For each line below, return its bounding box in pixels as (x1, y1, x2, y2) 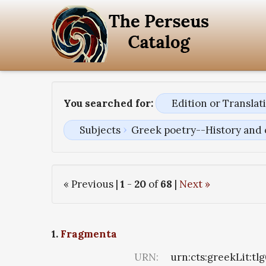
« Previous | (64, 178, 121, 191)
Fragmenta (61, 227, 117, 241)
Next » (179, 178, 210, 191)
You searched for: (64, 97, 153, 110)
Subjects (79, 123, 121, 137)
